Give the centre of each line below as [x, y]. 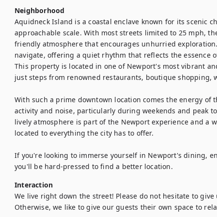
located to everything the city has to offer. [84, 133]
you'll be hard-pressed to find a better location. [94, 166]
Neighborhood [40, 10]
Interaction [34, 185]
